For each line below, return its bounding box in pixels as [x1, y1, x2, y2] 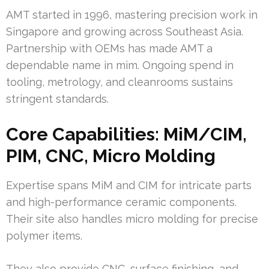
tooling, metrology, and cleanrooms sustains [6, 76, 233, 89]
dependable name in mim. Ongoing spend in [6, 59, 234, 72]
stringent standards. [6, 92, 109, 106]
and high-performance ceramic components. [6, 196, 237, 209]
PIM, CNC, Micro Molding [6, 145, 216, 167]
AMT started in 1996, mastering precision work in [6, 8, 258, 22]
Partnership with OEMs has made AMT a [6, 42, 213, 55]
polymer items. [6, 229, 82, 243]
